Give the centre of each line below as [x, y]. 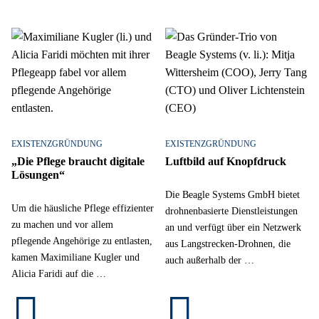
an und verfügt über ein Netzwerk [233, 228]
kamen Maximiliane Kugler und [75, 257]
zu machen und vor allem [62, 225]
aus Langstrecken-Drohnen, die [228, 244]
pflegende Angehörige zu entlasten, [82, 241]
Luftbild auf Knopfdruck [226, 161]
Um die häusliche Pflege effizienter [83, 208]
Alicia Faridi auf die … [59, 274]
